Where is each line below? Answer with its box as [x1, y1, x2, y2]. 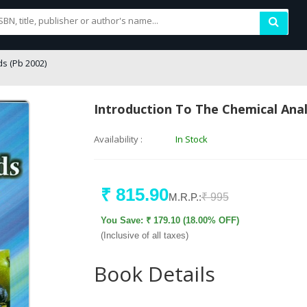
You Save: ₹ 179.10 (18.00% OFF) [100, 215, 239, 225]
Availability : [93, 133, 143, 145]
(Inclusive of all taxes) [100, 230, 188, 241]
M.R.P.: [168, 191, 201, 203]
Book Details [93, 260, 215, 288]
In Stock [175, 133, 208, 145]
